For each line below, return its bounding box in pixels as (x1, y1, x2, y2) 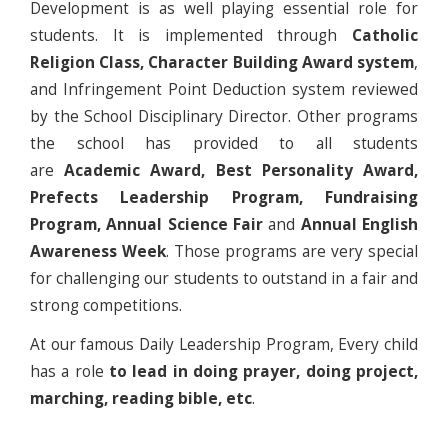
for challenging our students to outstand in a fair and (30, 268, 418, 290)
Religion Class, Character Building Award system (30, 52, 414, 74)
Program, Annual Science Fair (30, 214, 263, 236)
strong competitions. (30, 295, 182, 317)
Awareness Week (30, 241, 166, 263)
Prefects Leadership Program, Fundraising (30, 187, 418, 209)
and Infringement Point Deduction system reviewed (30, 79, 418, 101)
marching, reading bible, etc (30, 388, 252, 410)
